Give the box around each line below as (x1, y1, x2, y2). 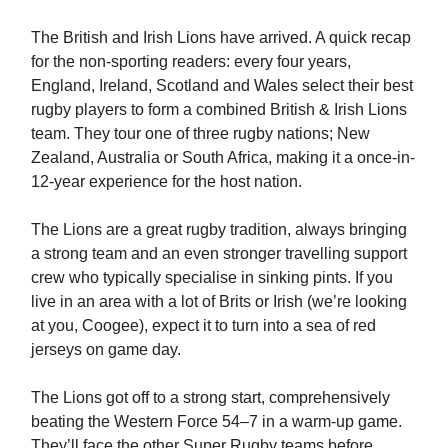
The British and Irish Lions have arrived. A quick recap (31, 28, 411, 46)
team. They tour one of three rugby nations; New (31, 124, 370, 142)
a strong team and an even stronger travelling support (31, 244, 407, 262)
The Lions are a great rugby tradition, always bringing (31, 220, 407, 238)
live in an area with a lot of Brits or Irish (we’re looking (31, 292, 407, 310)
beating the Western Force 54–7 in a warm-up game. (31, 412, 402, 430)
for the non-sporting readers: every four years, (31, 52, 351, 70)
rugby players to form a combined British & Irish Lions (31, 100, 407, 118)
